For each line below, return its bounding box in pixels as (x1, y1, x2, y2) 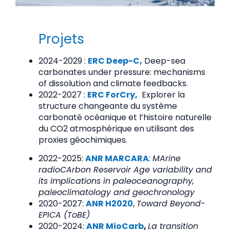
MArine (152, 152, 181, 165)
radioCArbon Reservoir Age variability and (39, 164, 212, 176)
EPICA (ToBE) (39, 209, 90, 221)
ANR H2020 (86, 198, 133, 210)
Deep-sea (142, 55, 185, 67)
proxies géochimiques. (39, 134, 127, 146)
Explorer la (138, 89, 185, 101)
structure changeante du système (39, 100, 177, 112)
